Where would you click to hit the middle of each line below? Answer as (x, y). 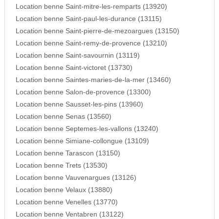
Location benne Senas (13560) (63, 117)
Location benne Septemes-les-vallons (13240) (87, 129)
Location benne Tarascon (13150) (68, 153)
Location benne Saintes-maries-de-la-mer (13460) (93, 80)
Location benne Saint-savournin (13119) (77, 56)
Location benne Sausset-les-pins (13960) (79, 105)
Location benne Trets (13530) (61, 166)
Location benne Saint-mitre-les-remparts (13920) (91, 7)
